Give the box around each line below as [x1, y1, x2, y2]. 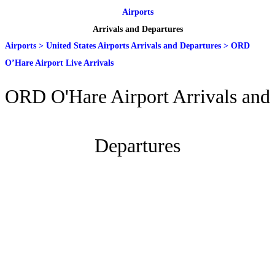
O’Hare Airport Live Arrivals [5, 58, 114, 68]
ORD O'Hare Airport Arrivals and [5, 85, 270, 107]
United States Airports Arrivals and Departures [46, 41, 221, 50]
